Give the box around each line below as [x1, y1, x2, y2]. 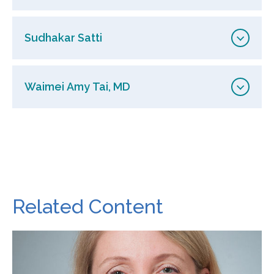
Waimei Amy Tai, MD [24, 80, 130, 93]
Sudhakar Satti [24, 31, 102, 44]
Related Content [12, 194, 163, 218]
